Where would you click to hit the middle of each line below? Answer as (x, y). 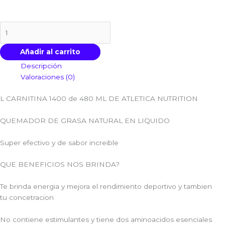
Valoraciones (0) (48, 77)
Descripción (41, 66)
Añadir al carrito (50, 52)
